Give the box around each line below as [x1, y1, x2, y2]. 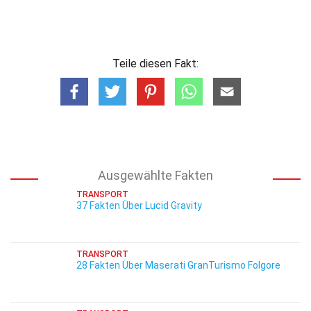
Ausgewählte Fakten [98, 168, 213, 183]
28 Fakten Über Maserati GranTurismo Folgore [76, 260, 280, 271]
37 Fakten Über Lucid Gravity [76, 200, 202, 211]
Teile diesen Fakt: [112, 57, 199, 70]
